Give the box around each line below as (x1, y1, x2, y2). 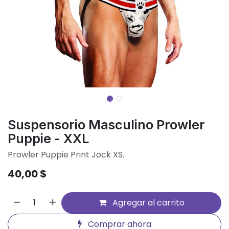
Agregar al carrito (110, 196, 185, 209)
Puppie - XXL (8, 130, 89, 146)
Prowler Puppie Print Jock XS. (8, 148, 124, 161)
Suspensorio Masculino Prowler (8, 117, 205, 132)
